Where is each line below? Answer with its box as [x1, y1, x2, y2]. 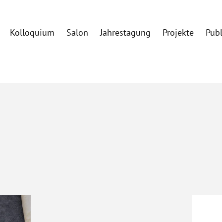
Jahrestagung [100, 27, 151, 39]
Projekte [163, 27, 194, 39]
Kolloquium [10, 27, 55, 39]
